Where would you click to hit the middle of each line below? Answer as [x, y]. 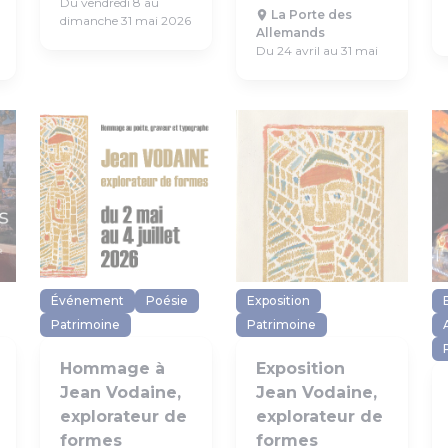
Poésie [167, 300]
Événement [87, 300]
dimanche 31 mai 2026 [125, 20]
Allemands [290, 32]
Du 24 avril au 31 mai [317, 50]
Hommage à [112, 368]
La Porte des [310, 14]
